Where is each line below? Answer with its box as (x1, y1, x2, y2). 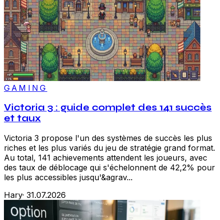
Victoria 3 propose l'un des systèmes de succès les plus (4, 133, 212, 143)
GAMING (4, 83, 48, 93)
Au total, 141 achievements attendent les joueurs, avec (4, 152, 207, 163)
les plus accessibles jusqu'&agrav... (4, 172, 133, 182)
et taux (4, 113, 41, 124)
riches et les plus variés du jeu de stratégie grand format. (4, 142, 215, 153)
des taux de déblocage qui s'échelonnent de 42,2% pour (4, 162, 215, 172)
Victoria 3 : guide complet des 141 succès (4, 102, 212, 113)
